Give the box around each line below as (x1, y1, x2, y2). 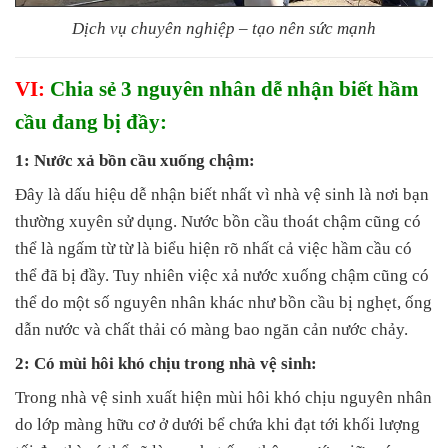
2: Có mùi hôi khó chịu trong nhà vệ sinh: (15, 354, 317, 374)
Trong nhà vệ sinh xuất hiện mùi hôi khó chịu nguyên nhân (15, 388, 432, 408)
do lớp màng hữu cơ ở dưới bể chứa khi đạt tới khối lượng (15, 415, 420, 435)
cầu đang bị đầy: (15, 110, 167, 135)
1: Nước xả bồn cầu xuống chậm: (15, 151, 255, 171)
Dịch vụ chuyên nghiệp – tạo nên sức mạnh (72, 19, 376, 39)
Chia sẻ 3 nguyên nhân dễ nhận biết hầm (45, 77, 419, 102)
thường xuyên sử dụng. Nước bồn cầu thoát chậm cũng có (15, 212, 421, 232)
